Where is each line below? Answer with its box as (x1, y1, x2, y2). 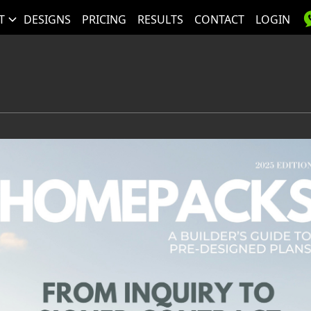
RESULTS (137, 11, 183, 27)
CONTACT (194, 11, 244, 27)
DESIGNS (23, 11, 71, 27)
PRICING (81, 11, 126, 27)
